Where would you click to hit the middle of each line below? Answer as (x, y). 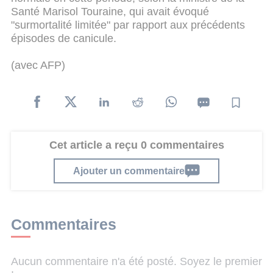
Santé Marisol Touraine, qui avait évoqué (110, 12)
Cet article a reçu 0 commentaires (136, 145)
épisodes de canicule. (64, 39)
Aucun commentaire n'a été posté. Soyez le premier (136, 262)
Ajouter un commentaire (129, 170)
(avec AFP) (38, 65)
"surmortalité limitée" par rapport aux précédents (128, 25)
